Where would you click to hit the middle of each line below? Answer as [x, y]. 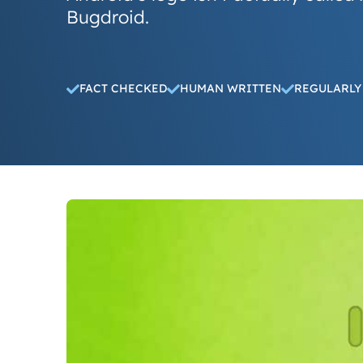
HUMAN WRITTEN [231, 88]
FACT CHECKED [123, 88]
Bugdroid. [108, 17]
